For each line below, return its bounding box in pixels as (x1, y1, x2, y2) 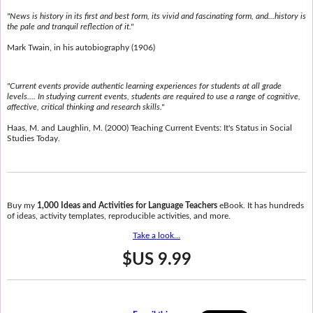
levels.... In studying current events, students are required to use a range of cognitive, (6, 92, 300, 101)
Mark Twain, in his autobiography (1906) (6, 43, 155, 52)
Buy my (6, 201, 37, 210)
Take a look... (133, 231, 180, 240)
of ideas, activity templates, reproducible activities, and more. (6, 212, 231, 221)
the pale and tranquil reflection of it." (6, 22, 133, 31)
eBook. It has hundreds (217, 201, 304, 210)
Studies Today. (6, 133, 60, 143)
